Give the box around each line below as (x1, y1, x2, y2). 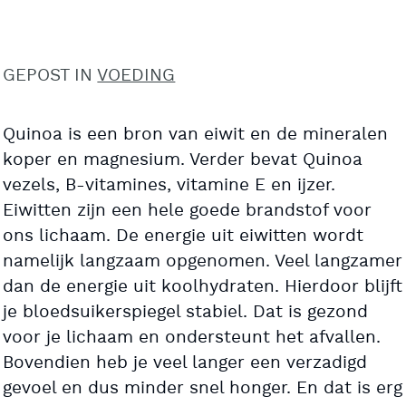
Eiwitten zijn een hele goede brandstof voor (3, 199, 372, 223)
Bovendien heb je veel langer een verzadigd (3, 352, 368, 375)
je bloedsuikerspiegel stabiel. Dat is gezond (3, 301, 369, 324)
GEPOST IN (3, 64, 98, 88)
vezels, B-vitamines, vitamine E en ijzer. (3, 174, 336, 198)
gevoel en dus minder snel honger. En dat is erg (3, 377, 403, 401)
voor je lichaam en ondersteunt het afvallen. (3, 326, 382, 350)
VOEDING (97, 64, 176, 88)
